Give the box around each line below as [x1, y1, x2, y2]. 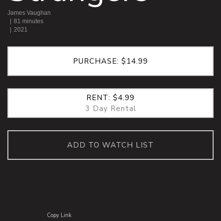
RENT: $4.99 [86, 93, 135, 103]
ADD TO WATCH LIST [67, 140, 154, 150]
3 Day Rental [85, 104, 136, 114]
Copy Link [46, 212, 72, 220]
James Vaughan [7, 9, 51, 17]
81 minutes [14, 18, 43, 25]
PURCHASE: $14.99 [73, 56, 148, 67]
